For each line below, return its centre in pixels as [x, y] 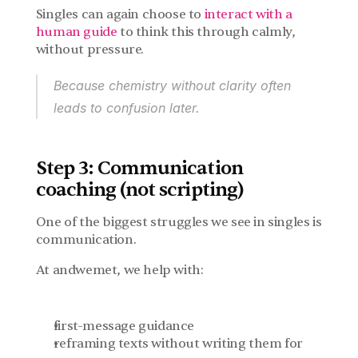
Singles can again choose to [120, 14]
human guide [76, 32]
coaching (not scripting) [139, 190]
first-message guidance [123, 326]
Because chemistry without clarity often [172, 86]
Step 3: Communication [139, 168]
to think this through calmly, [206, 32]
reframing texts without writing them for [178, 344]
